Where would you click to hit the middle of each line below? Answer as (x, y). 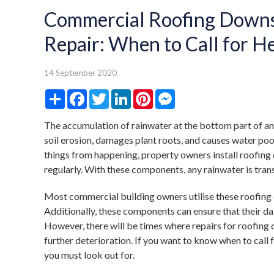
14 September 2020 (80, 73)
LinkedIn (149, 94)
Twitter (125, 94)
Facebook (108, 94)
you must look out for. (89, 255)
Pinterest (172, 94)
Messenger (198, 94)
